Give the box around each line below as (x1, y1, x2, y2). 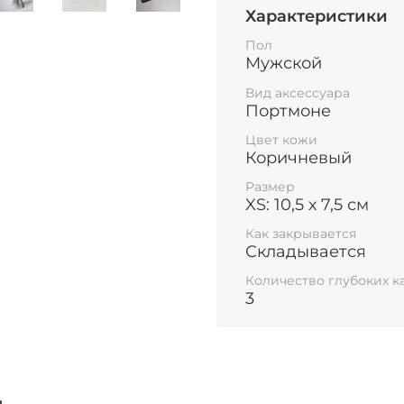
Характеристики (245, 5, 388, 26)
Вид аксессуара (245, 84, 350, 101)
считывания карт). (216, 14, 370, 35)
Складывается (245, 242, 366, 262)
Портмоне (245, 100, 331, 121)
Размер (245, 178, 295, 195)
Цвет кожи (245, 131, 317, 148)
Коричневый (245, 147, 352, 168)
